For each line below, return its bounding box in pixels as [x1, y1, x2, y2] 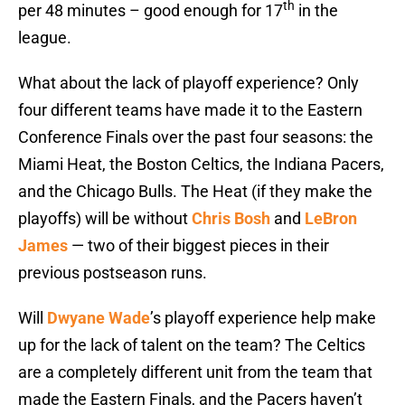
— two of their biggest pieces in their [71, 236, 329, 256]
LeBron [305, 209, 357, 229]
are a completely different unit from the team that [18, 363, 372, 382]
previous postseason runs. [18, 263, 207, 283]
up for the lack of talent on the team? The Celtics [18, 335, 365, 355]
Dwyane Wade [47, 308, 150, 328]
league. [18, 28, 71, 48]
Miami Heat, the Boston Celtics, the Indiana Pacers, [18, 155, 384, 174]
